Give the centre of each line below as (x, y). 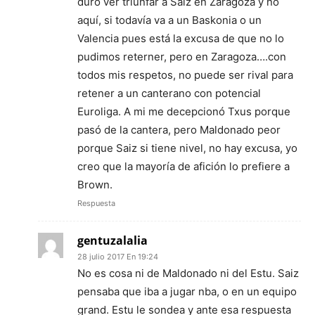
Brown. (95, 185)
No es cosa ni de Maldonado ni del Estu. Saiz (188, 274)
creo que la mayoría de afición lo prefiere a (184, 167)
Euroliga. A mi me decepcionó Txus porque (184, 112)
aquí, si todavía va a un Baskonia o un (169, 20)
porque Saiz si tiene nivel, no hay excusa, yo (187, 148)
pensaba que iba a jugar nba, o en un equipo (187, 292)
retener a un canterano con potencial (169, 94)
